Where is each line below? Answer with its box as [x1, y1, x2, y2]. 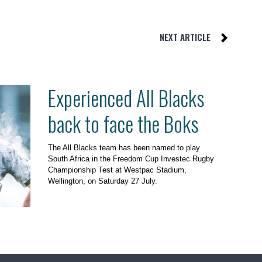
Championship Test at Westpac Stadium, [47, 165, 187, 174]
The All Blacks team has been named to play [47, 143, 200, 152]
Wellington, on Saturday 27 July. [47, 176, 157, 185]
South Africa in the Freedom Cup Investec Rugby [47, 154, 214, 163]
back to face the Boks [47, 108, 199, 139]
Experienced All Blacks [47, 82, 205, 113]
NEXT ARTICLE [160, 30, 211, 43]
